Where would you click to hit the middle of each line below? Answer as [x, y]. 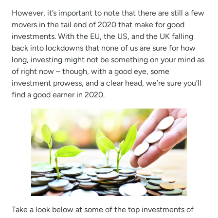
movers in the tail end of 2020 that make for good [98, 24]
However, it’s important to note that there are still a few [108, 13]
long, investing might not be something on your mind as [108, 59]
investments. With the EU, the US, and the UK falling [102, 36]
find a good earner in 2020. [58, 94]
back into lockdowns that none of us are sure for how [104, 48]
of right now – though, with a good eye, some [91, 71]
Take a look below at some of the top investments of [103, 209]
